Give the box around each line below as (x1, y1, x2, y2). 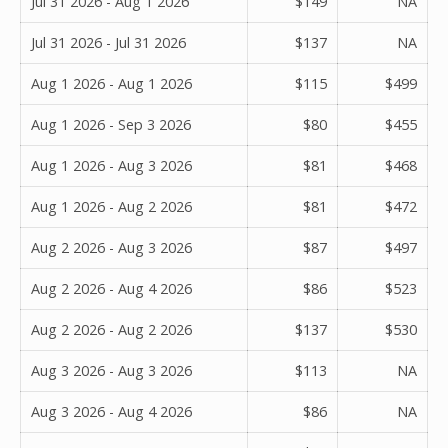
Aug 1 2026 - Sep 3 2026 (31, 114, 191, 134)
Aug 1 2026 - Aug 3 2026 (31, 155, 192, 175)
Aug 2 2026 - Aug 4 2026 (31, 278, 192, 298)
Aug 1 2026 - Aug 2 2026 (31, 196, 192, 216)
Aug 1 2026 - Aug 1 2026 (31, 73, 192, 93)
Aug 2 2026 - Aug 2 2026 (31, 319, 192, 339)
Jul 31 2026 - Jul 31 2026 (31, 32, 186, 52)
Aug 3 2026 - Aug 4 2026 (31, 401, 192, 421)
